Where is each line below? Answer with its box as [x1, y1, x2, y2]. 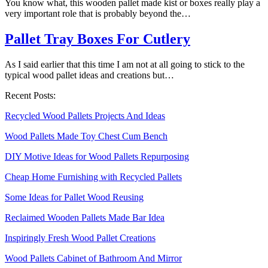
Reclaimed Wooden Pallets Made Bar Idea [5, 212, 165, 223]
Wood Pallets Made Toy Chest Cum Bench [5, 130, 167, 141]
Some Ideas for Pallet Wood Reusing [5, 191, 144, 202]
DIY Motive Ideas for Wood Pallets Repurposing [5, 151, 189, 162]
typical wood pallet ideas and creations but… [5, 69, 174, 80]
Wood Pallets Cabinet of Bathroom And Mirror [5, 252, 182, 263]
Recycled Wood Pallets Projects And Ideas [5, 110, 165, 121]
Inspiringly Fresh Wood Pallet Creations [5, 232, 156, 243]
